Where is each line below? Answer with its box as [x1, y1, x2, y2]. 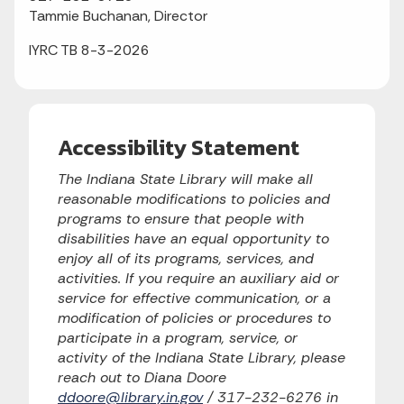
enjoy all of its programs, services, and [58, 248, 314, 268]
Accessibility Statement [58, 131, 299, 163]
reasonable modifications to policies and [58, 188, 330, 208]
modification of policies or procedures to [58, 308, 331, 327]
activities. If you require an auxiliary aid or [58, 268, 339, 288]
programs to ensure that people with [58, 208, 304, 228]
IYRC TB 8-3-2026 [29, 40, 150, 60]
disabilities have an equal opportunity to [58, 228, 329, 248]
